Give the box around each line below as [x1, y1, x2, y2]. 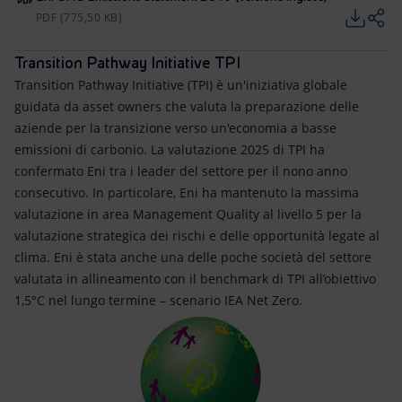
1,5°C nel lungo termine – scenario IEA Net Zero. [14, 292, 302, 309]
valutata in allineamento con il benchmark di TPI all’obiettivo [14, 270, 376, 287]
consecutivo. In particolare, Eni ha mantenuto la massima [14, 184, 359, 201]
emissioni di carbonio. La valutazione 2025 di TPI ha [14, 141, 325, 158]
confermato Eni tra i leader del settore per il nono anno [14, 162, 347, 179]
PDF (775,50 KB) [36, 10, 123, 25]
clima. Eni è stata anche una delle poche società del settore [14, 249, 371, 266]
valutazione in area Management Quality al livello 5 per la [14, 205, 362, 223]
